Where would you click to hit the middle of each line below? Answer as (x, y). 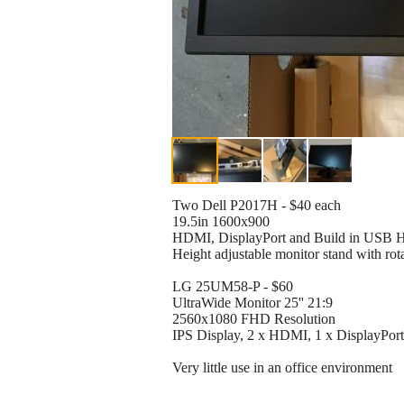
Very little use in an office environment (282, 368)
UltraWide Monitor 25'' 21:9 (252, 303)
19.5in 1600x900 (221, 222)
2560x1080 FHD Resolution (254, 319)
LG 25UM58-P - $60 (233, 287)
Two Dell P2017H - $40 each (257, 206)
